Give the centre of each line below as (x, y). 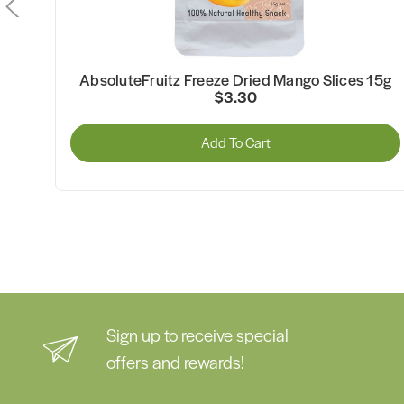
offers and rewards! (175, 363)
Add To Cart (235, 142)
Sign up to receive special (197, 335)
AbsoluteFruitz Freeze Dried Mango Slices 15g (235, 79)
